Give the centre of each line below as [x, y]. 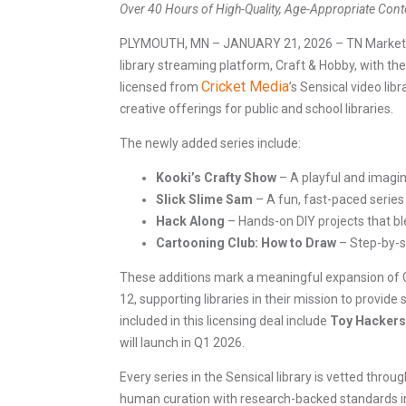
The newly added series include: [210, 144]
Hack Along [190, 222]
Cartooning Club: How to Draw [246, 243]
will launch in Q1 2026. [182, 343]
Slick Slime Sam [204, 200]
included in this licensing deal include [225, 321]
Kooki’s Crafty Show [216, 178]
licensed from [160, 87]
